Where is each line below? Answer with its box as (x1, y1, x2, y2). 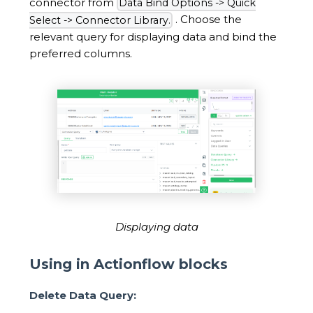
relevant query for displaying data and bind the (29, 30, 277, 44)
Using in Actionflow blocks (29, 255, 228, 272)
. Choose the (173, 13, 242, 27)
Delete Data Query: (29, 289, 136, 303)
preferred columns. (29, 47, 132, 61)
